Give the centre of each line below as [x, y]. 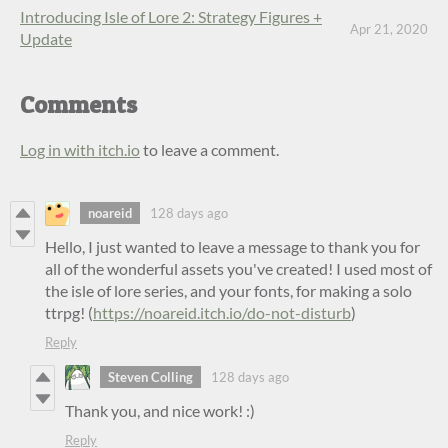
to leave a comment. [209, 149]
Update [46, 38]
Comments [78, 104]
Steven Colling [150, 377]
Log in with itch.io [80, 149]
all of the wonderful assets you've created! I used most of [238, 268]
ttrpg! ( [69, 312]
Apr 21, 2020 [389, 29]
